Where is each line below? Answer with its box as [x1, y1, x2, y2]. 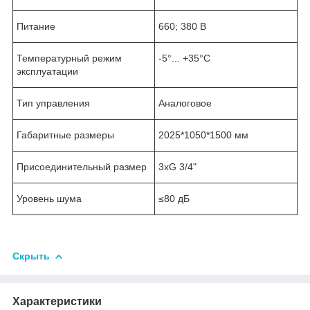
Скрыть [12, 250, 50, 262]
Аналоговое [158, 97, 212, 109]
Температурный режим [17, 52, 122, 64]
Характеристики [12, 295, 102, 307]
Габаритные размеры [17, 129, 114, 140]
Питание [17, 20, 55, 32]
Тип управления [17, 97, 90, 109]
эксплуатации [17, 65, 78, 77]
